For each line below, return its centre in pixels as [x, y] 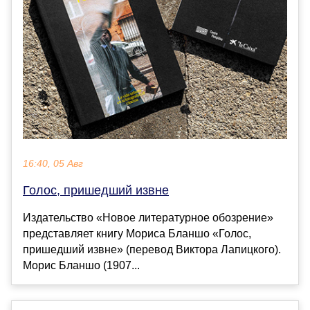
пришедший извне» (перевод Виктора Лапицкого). [152, 249]
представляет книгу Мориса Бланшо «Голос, [137, 233]
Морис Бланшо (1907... [81, 265]
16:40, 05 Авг [53, 163]
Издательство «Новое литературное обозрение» [148, 217]
